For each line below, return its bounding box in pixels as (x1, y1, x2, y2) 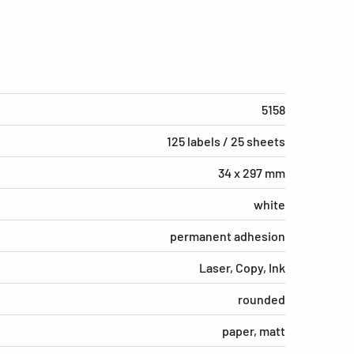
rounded (238, 292, 285, 307)
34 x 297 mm (218, 165, 285, 181)
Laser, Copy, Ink (199, 260, 285, 276)
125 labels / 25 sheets (167, 134, 285, 149)
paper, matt (222, 323, 285, 339)
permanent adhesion (170, 228, 285, 244)
